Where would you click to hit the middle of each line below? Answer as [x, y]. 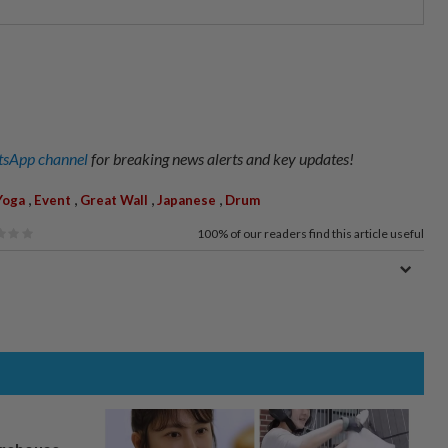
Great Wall [114, 199]
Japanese [186, 199]
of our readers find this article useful [327, 233]
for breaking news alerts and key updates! [222, 158]
